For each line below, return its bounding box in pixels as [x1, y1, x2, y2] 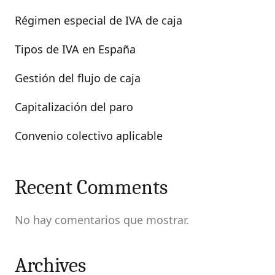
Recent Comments [15, 175, 168, 199]
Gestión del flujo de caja [15, 71, 141, 85]
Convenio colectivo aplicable [15, 128, 163, 143]
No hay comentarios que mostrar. [15, 212, 189, 227]
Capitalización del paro [15, 99, 133, 114]
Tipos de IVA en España [15, 42, 136, 56]
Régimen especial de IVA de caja [15, 13, 182, 28]
